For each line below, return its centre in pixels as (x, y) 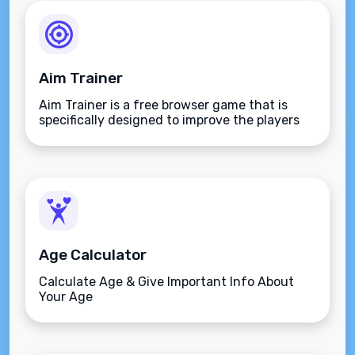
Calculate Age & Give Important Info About (166, 282)
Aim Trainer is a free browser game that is (163, 105)
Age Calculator (93, 255)
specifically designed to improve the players (169, 120)
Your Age (66, 297)
